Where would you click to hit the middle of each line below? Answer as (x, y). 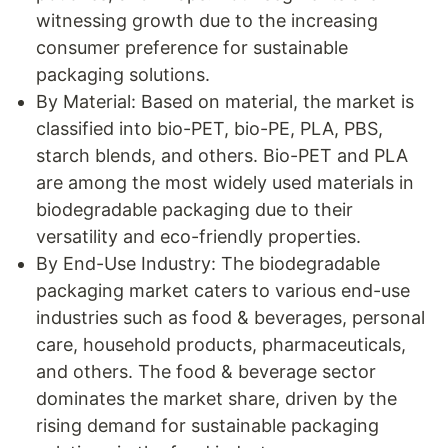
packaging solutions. (123, 74)
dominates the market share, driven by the (216, 398)
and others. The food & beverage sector (206, 371)
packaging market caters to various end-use (223, 290)
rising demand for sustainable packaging (207, 425)
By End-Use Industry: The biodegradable (208, 263)
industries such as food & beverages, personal (230, 317)
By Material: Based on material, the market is (225, 101)
